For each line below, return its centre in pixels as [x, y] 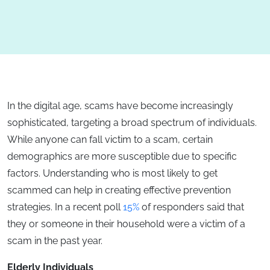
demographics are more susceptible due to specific [122, 157]
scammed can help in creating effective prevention [119, 190]
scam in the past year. [55, 241]
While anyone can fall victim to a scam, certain [110, 140]
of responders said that [192, 207]
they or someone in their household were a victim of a [126, 224]
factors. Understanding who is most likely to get [112, 174]
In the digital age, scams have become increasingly [120, 106]
